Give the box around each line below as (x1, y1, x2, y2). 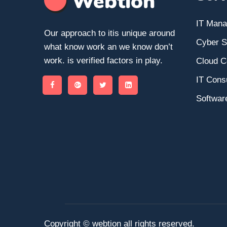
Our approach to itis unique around (44, 28, 175, 38)
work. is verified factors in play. (44, 56, 163, 65)
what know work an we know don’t (44, 42, 173, 52)
